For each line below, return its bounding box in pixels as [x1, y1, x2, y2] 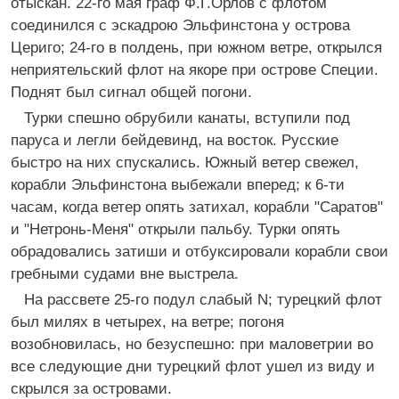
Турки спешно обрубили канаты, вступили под [24, 110, 350, 126]
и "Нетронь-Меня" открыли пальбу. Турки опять [11, 221, 340, 238]
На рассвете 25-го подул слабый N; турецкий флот [24, 291, 382, 308]
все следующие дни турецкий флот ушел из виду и [11, 358, 375, 375]
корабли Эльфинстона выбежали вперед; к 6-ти [11, 176, 345, 193]
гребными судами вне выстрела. [11, 265, 239, 282]
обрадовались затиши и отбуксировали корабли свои [11, 243, 388, 260]
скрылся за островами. [11, 380, 172, 397]
